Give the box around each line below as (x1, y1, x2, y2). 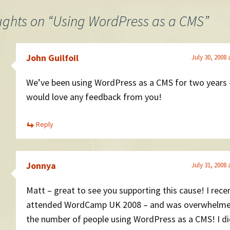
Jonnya (26, 159, 56, 171)
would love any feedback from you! (26, 91, 162, 103)
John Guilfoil (26, 52, 79, 64)
